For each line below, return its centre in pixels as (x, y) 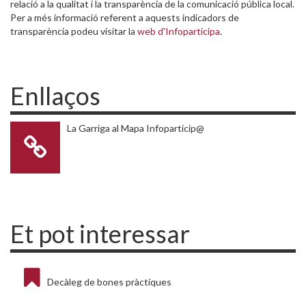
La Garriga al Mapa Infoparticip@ (136, 128)
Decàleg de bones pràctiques (109, 282)
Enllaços (55, 96)
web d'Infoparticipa (179, 31)
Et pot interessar (100, 234)
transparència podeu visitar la (74, 31)
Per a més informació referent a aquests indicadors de (125, 17)
